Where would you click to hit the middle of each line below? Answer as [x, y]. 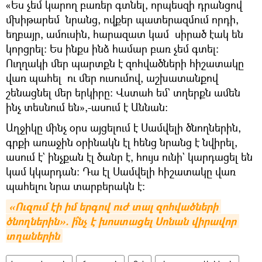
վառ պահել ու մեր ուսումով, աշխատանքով [112, 78]
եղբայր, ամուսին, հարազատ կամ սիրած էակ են [125, 34]
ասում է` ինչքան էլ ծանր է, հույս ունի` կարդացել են [129, 157]
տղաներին [33, 236]
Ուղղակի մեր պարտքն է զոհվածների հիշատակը [125, 63]
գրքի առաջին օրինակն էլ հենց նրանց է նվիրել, [123, 142]
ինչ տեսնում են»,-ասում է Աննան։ [87, 107]
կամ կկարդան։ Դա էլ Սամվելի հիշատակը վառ [121, 172]
